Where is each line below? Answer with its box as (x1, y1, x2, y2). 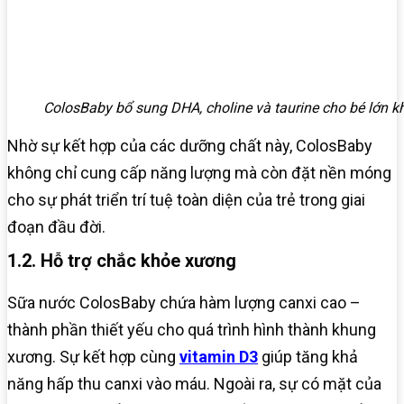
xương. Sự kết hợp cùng (7, 347, 179, 367)
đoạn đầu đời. (7, 217, 106, 237)
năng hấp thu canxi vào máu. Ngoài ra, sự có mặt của (7, 374, 381, 394)
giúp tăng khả (258, 347, 358, 367)
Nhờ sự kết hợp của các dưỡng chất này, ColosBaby (7, 136, 372, 156)
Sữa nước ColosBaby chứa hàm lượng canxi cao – (7, 293, 361, 313)
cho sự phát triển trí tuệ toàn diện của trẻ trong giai (7, 190, 365, 210)
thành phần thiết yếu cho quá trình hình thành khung (7, 320, 376, 340)
